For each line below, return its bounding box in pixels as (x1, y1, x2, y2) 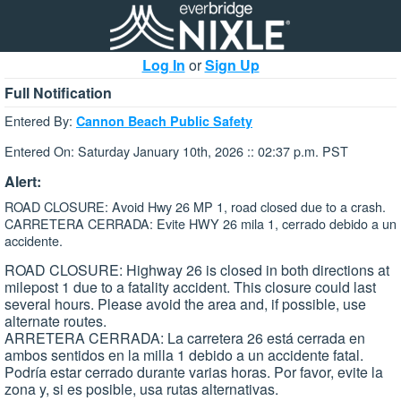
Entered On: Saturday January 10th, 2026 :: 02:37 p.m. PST (4, 141, 348, 161)
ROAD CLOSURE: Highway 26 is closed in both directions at (4, 260, 389, 281)
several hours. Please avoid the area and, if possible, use (4, 294, 366, 315)
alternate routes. (4, 311, 107, 332)
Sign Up (204, 55, 260, 75)
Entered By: (4, 111, 76, 130)
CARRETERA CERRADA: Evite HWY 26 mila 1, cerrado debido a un (4, 213, 397, 233)
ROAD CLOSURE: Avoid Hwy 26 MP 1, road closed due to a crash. (4, 196, 386, 216)
